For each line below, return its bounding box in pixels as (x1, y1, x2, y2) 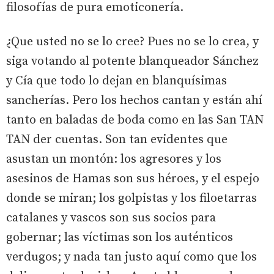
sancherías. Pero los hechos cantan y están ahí (6, 92, 262, 108)
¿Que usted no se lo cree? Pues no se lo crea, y (6, 34, 259, 50)
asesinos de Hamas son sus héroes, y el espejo (6, 171, 259, 187)
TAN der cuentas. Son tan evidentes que (6, 131, 228, 147)
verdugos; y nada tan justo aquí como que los (6, 249, 257, 265)
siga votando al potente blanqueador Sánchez (6, 53, 259, 69)
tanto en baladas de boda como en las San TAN (6, 112, 264, 128)
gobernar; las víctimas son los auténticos (6, 229, 233, 245)
